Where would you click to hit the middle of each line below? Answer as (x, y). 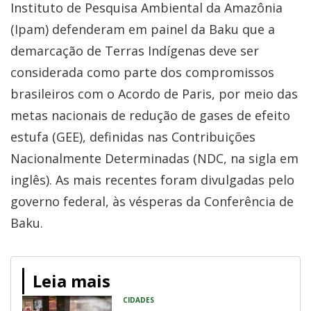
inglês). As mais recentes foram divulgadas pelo (152, 179)
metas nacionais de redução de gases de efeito (150, 115)
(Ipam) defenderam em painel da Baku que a (143, 29)
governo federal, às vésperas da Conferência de (152, 201)
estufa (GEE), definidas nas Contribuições (133, 136)
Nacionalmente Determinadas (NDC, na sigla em (154, 158)
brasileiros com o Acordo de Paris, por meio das (154, 93)
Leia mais (72, 280)
